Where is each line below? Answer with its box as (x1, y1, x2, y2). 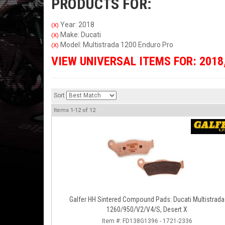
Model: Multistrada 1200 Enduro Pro (59, 41, 173, 49)
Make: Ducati (59, 31, 101, 39)
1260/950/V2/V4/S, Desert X (106, 205, 187, 213)
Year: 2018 (59, 21, 94, 29)
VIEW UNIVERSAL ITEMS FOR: (51, 54, 199, 68)
